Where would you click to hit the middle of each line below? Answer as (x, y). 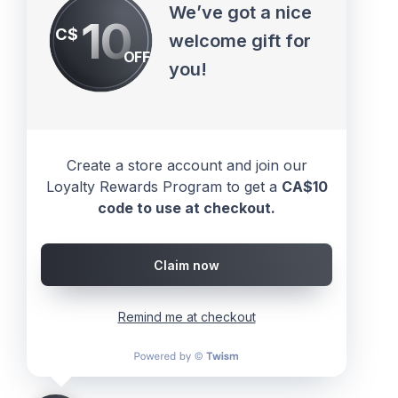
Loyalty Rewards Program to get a (163, 187)
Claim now (187, 265)
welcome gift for (239, 41)
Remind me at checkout (187, 317)
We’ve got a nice (240, 12)
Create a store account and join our (187, 165)
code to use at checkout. (187, 208)
